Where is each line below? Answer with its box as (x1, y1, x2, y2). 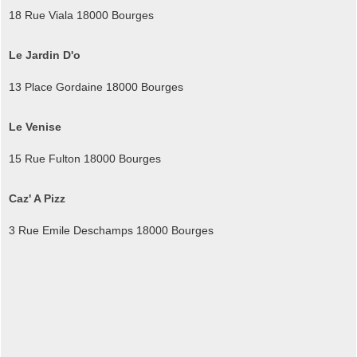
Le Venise (9, 120, 61, 133)
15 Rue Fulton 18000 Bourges (9, 151, 161, 165)
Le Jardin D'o (9, 48, 80, 61)
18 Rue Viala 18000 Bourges (9, 8, 154, 22)
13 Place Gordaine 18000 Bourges (9, 80, 183, 93)
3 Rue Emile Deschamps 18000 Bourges (9, 223, 214, 237)
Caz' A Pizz (9, 191, 65, 205)
